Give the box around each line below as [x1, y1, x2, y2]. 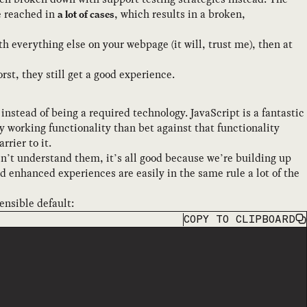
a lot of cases [58, 7, 114, 21]
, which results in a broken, [114, 5, 245, 22]
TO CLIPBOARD [216, 213, 296, 225]
